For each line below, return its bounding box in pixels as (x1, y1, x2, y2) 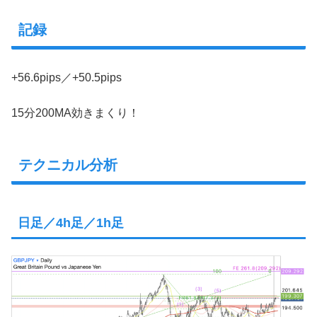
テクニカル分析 (18, 157, 117, 173)
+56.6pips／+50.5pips (11, 71, 122, 83)
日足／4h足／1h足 (18, 215, 124, 230)
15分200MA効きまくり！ (11, 106, 139, 119)
